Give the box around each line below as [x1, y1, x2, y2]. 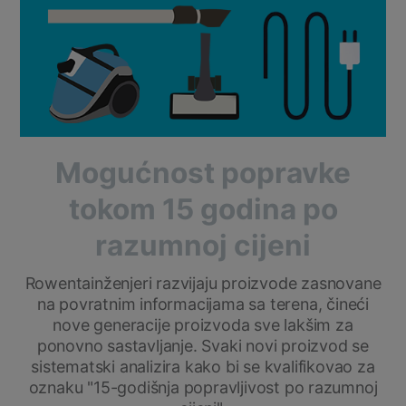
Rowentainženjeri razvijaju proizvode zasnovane [24, 274, 382, 294]
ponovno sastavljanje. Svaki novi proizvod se [36, 336, 370, 356]
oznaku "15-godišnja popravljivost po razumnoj [28, 378, 378, 398]
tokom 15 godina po [68, 191, 338, 227]
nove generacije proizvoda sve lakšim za [53, 315, 353, 335]
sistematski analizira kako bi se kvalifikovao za [31, 357, 375, 377]
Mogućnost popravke [55, 155, 351, 191]
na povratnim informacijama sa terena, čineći [36, 295, 370, 314]
